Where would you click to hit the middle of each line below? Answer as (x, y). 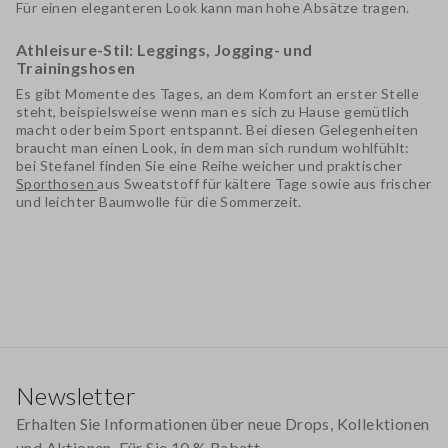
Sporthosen (57, 183)
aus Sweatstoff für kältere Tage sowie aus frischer (264, 183)
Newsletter (76, 395)
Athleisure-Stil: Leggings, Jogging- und (164, 49)
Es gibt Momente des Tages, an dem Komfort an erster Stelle (218, 93)
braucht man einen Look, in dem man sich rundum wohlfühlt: (213, 147)
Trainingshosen (76, 67)
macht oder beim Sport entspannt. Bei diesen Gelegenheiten (217, 129)
